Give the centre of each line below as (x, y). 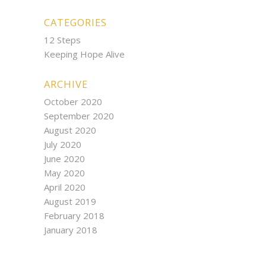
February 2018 (74, 216)
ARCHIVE (66, 84)
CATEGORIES (75, 22)
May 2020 (64, 173)
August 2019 (70, 201)
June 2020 (64, 159)
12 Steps (62, 40)
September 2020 (79, 116)
